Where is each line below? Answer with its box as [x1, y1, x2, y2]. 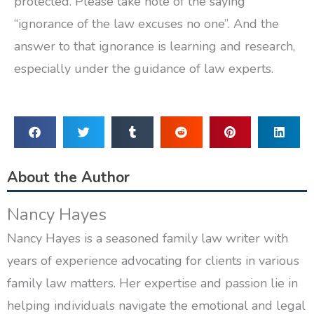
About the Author [7, 167, 130, 187]
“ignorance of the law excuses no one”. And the [14, 15, 279, 33]
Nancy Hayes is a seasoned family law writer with [7, 229, 288, 247]
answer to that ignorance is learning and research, [14, 38, 295, 55]
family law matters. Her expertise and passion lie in [7, 274, 298, 292]
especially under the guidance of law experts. [14, 60, 273, 78]
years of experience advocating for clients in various [7, 252, 299, 269]
